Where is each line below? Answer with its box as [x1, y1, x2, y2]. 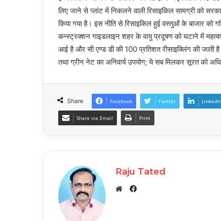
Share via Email [76, 114, 113, 122]
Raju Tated [115, 166, 166, 178]
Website [121, 196, 149, 206]
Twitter [158, 98, 176, 105]
